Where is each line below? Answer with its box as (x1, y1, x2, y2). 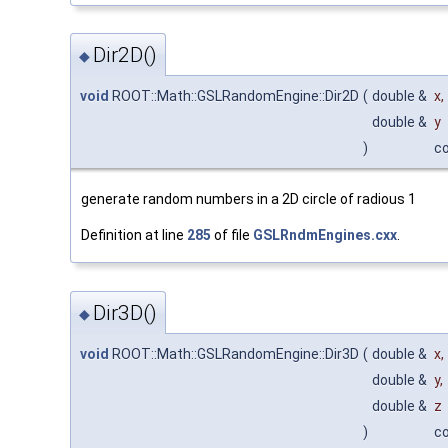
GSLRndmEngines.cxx (253, 227, 397, 244)
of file (211, 227, 253, 244)
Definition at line (81, 227, 187, 244)
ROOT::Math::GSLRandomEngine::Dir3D (109, 345, 359, 362)
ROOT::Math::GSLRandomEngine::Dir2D (109, 88, 359, 105)
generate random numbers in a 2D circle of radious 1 (81, 191, 416, 208)
